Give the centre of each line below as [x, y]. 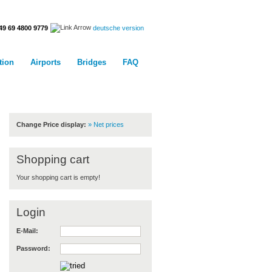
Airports [45, 62]
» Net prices [106, 124]
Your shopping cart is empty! [58, 177]
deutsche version [118, 28]
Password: [33, 248]
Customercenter [55, 88]
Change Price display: [51, 124]
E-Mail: [27, 230]
